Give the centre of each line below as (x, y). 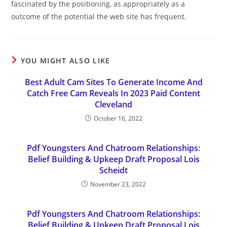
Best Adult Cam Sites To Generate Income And (113, 82)
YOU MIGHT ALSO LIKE (65, 61)
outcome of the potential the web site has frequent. (99, 16)
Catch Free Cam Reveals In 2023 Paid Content (113, 93)
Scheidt (113, 170)
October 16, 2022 (118, 118)
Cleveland (113, 104)
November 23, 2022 (118, 184)
